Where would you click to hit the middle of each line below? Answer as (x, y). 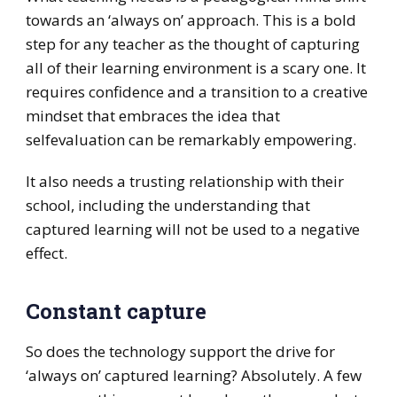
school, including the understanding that (167, 206)
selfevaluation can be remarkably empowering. (191, 140)
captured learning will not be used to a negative (192, 230)
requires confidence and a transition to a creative (196, 92)
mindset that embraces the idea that (152, 116)
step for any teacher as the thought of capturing (192, 44)
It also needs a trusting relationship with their (184, 182)
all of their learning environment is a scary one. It (195, 68)
